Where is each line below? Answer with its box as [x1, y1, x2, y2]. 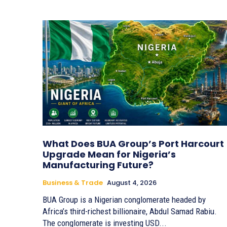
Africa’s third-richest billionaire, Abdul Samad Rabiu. [43, 206, 217, 217]
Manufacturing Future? [43, 159, 154, 172]
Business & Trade [43, 178, 103, 188]
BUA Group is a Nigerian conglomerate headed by [43, 195, 206, 205]
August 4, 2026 [107, 178, 157, 188]
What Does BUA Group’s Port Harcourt [43, 137, 224, 150]
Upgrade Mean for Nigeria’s [43, 148, 176, 161]
